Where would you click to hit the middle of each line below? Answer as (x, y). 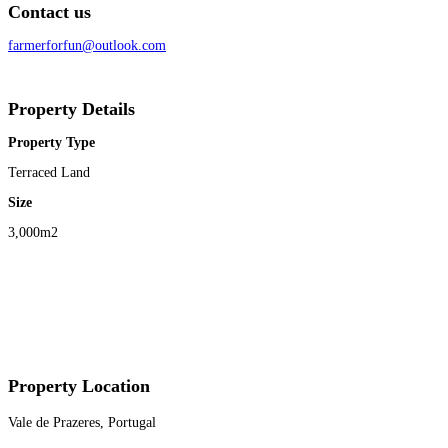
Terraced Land (49, 172)
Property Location (79, 385)
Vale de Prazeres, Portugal (82, 422)
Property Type (51, 142)
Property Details (71, 108)
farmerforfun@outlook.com (87, 45)
